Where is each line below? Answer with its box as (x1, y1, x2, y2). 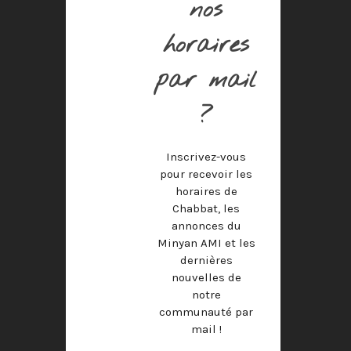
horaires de (175, 184, 237, 198)
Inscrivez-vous (166, 150, 247, 164)
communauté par (159, 305, 254, 319)
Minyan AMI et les (157, 236, 255, 250)
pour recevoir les (160, 167, 253, 181)
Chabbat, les (172, 201, 241, 215)
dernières (179, 253, 233, 267)
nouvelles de (171, 270, 241, 284)
